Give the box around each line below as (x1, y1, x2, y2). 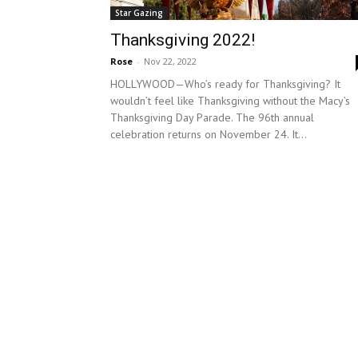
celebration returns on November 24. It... (110, 127, 307, 141)
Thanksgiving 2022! (110, 30, 255, 50)
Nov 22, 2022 (144, 55, 197, 67)
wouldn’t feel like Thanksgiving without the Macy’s (110, 93, 350, 108)
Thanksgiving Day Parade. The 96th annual (110, 110, 314, 125)
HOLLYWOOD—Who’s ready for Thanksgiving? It (110, 77, 340, 91)
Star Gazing (115, 7, 163, 18)
